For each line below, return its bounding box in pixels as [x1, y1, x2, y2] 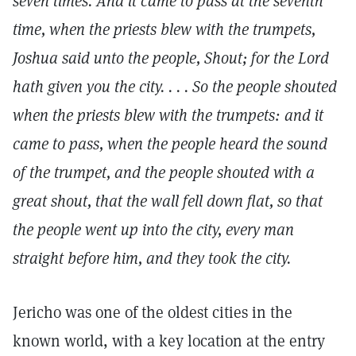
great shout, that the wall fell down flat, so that [13, 191, 323, 211]
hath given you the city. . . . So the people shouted [13, 76, 337, 97]
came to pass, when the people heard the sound [13, 133, 327, 154]
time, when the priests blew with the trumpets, [13, 19, 315, 40]
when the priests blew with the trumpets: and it [13, 105, 323, 126]
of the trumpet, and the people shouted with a [13, 162, 315, 183]
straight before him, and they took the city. [13, 248, 291, 269]
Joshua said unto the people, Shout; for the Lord [13, 48, 329, 68]
